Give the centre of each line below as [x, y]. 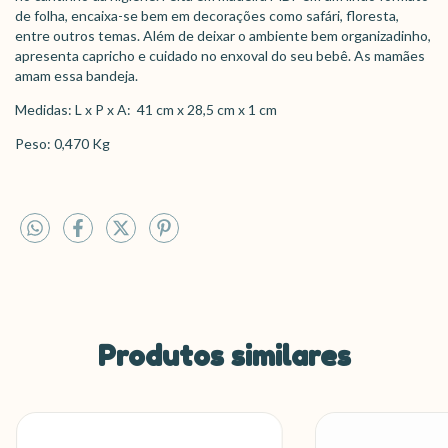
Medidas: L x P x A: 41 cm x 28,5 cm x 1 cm [146, 109]
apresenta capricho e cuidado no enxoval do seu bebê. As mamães [220, 55]
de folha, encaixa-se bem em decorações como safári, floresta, [207, 15]
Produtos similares [224, 356]
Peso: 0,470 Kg [62, 143]
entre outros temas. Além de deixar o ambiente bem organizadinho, [223, 35]
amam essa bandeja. [76, 75]
